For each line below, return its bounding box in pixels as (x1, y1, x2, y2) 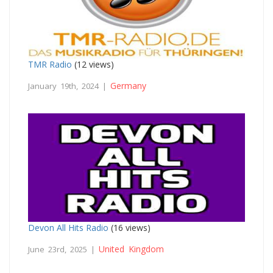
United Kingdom (99, 243, 164, 255)
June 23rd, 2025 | (28, 243, 99, 255)
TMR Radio (28, 58, 72, 70)
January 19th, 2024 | (28, 80, 110, 91)
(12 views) (72, 58, 114, 70)
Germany (110, 79, 146, 91)
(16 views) (108, 221, 151, 233)
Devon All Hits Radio (28, 221, 108, 233)
